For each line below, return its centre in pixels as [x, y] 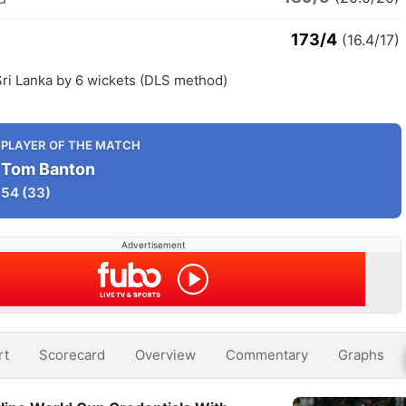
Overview [165, 355]
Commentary [267, 355]
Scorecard [72, 355]
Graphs [361, 355]
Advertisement [153, 245]
